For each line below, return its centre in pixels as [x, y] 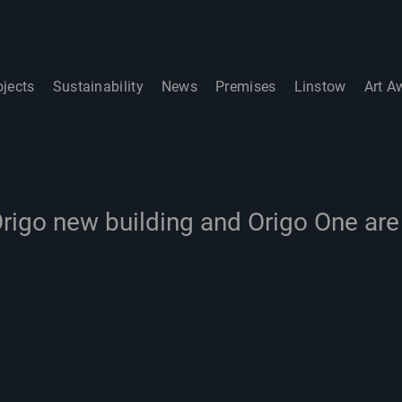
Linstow [320, 87]
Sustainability [98, 87]
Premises [246, 87]
